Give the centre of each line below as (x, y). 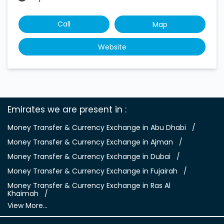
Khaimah (23, 194)
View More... (27, 206)
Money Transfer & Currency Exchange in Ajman (90, 142)
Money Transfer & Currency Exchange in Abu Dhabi (97, 128)
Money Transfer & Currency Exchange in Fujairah (92, 171)
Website (112, 47)
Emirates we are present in (65, 110)
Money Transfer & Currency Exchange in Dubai (89, 157)
